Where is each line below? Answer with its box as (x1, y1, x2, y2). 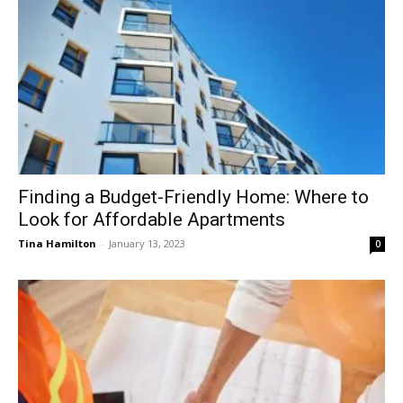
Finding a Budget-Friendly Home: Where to (18, 185, 369, 208)
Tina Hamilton (18, 236, 96, 250)
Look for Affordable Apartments (18, 208, 285, 230)
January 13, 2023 (109, 236, 185, 250)
